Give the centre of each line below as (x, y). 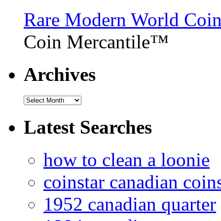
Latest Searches (88, 127)
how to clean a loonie (127, 159)
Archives (60, 74)
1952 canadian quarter (130, 204)
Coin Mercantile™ (96, 41)
